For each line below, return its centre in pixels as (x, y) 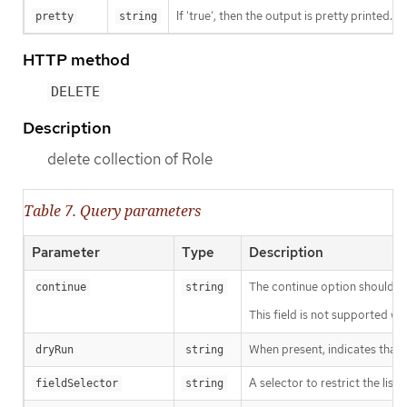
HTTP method (76, 60)
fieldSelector (77, 383)
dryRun (55, 349)
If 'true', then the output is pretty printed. (284, 16)
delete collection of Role (130, 159)
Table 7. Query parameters (112, 210)
